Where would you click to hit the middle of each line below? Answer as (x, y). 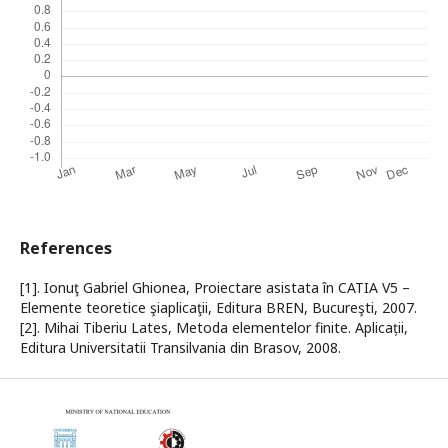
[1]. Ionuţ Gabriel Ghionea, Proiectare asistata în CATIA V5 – (215, 288)
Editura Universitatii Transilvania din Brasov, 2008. (180, 348)
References (66, 248)
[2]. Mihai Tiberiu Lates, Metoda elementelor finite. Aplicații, (214, 328)
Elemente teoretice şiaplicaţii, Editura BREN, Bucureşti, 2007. (218, 308)
